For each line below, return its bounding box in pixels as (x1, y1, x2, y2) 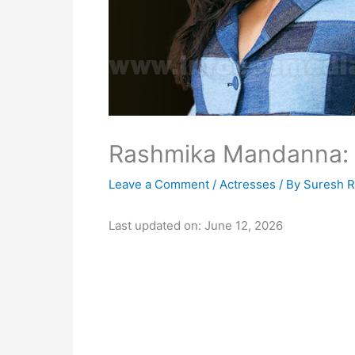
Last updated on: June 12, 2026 (109, 218, 283, 233)
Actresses (219, 177, 276, 192)
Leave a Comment (109, 177, 209, 192)
